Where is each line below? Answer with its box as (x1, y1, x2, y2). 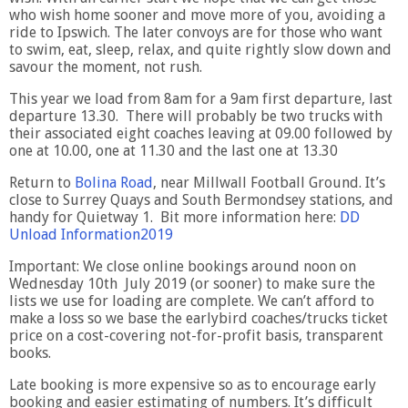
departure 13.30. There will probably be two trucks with (9, 107, 382, 125)
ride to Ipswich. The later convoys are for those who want (9, 23, 382, 41)
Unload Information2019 (9, 225, 173, 243)
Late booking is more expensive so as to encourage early (9, 375, 376, 393)
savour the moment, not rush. (9, 57, 202, 76)
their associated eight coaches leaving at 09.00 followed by (9, 124, 393, 142)
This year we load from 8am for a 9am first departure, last (9, 89, 393, 107)
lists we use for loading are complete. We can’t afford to (9, 291, 374, 310)
